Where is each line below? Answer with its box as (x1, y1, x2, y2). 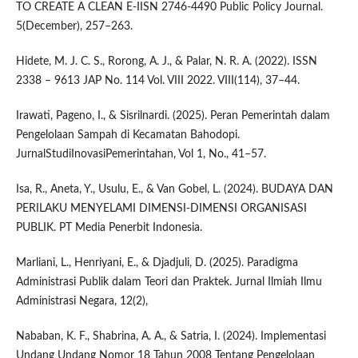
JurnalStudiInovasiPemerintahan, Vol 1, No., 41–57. (15, 149, 266, 161)
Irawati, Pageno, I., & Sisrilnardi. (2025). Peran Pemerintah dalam (15, 110, 330, 122)
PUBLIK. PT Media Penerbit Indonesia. (15, 222, 202, 234)
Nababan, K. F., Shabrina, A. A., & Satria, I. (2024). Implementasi (15, 331, 326, 343)
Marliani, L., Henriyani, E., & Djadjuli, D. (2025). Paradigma (15, 257, 298, 269)
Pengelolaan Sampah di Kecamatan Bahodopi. (15, 129, 240, 141)
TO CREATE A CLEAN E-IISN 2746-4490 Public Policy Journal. (15, 2, 323, 14)
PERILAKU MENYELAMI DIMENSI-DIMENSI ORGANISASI (15, 203, 307, 215)
